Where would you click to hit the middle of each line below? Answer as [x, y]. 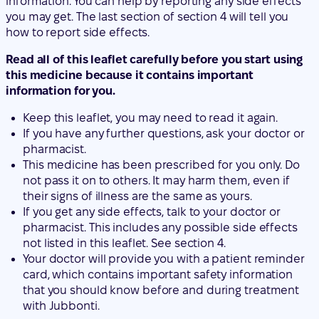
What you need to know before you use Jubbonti [167, 296]
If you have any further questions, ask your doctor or [164, 53]
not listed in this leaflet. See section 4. [124, 163]
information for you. [61, 11]
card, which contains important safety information [158, 194]
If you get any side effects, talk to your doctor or [152, 132]
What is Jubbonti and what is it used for [141, 280]
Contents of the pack [64, 253]
